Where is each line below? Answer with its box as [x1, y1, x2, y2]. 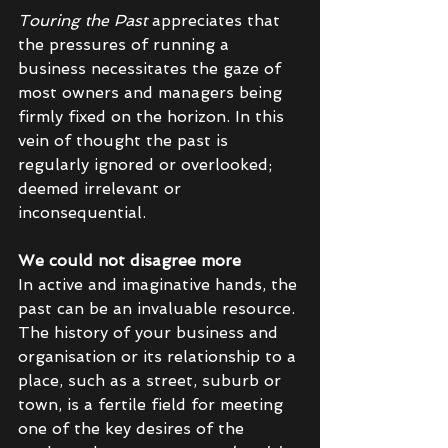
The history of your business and [18, 323, 283, 343]
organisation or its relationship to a [18, 347, 301, 367]
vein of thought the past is [18, 131, 233, 151]
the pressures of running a [18, 35, 234, 55]
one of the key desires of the [18, 419, 249, 439]
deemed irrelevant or [18, 179, 186, 199]
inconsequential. [18, 203, 151, 223]
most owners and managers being [18, 83, 287, 103]
